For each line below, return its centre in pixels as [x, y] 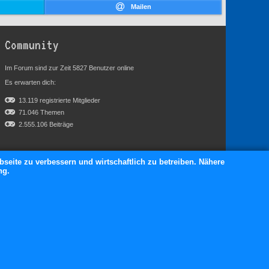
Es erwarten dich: [30, 83]
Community [32, 45]
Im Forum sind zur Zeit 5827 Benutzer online [69, 68]
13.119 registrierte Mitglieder [59, 101]
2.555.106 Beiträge [45, 125]
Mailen [141, 7]
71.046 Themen [41, 113]
